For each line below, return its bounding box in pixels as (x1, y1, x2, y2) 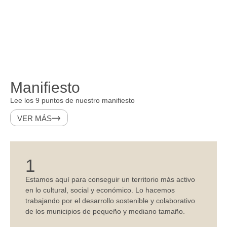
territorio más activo (132, 175, 195, 183)
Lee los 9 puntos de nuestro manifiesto (10, 96, 135, 104)
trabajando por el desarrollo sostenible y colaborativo (25, 197, 195, 205)
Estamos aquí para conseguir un (25, 175, 132, 183)
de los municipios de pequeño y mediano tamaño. (25, 207, 185, 215)
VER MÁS (17, 114, 52, 123)
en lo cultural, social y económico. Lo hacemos (25, 186, 175, 194)
